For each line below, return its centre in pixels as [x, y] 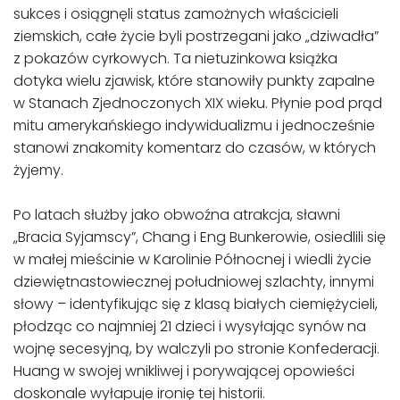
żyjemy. [38, 170]
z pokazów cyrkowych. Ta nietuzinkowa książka [175, 58]
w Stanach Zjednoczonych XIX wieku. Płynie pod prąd [198, 103]
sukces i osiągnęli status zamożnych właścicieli [176, 14]
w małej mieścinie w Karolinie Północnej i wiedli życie [192, 259]
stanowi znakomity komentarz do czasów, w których [195, 148]
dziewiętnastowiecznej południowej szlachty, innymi [194, 282]
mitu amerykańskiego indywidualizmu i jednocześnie [194, 125]
